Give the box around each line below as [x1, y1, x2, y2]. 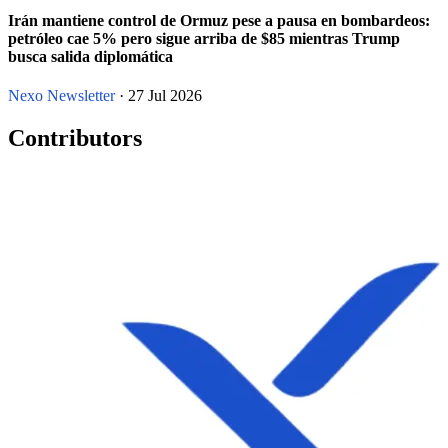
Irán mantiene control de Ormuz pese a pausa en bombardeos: [8, 12, 430, 30]
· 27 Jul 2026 [115, 87, 202, 105]
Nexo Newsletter [8, 87, 115, 105]
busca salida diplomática [8, 48, 173, 66]
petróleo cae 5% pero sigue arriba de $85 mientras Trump [8, 30, 400, 48]
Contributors [8, 125, 142, 152]
